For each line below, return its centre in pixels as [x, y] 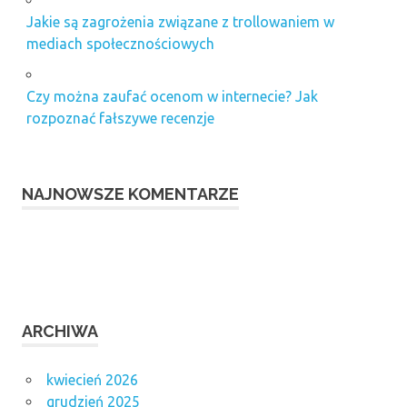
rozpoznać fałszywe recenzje [120, 118]
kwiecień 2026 [92, 379]
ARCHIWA [60, 331]
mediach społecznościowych [120, 43]
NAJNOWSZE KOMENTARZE [130, 194]
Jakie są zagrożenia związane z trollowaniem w [180, 21]
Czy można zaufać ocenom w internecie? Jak [172, 96]
